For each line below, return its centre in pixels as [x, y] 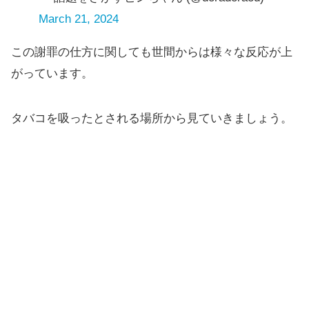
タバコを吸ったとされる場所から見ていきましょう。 [152, 118]
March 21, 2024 [79, 19]
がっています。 [52, 73]
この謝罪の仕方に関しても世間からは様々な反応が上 [152, 52]
